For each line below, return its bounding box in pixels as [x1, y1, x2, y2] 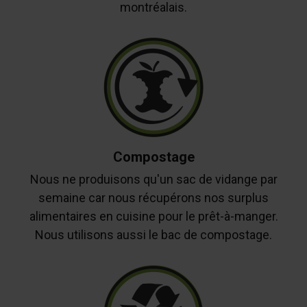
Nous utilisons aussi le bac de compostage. [35, 228, 272, 243]
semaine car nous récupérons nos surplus [38, 191, 269, 206]
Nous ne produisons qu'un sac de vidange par [29, 172, 278, 187]
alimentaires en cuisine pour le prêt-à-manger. [29, 209, 278, 224]
